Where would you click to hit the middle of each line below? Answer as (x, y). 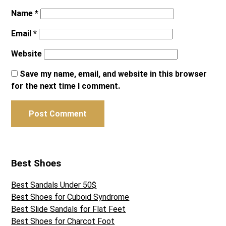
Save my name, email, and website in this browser (114, 74)
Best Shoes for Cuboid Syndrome (70, 197)
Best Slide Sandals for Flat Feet (69, 209)
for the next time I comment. (66, 86)
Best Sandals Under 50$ (54, 185)
